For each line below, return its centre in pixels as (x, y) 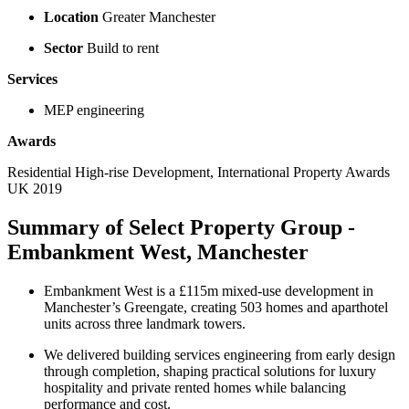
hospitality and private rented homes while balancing (195, 387)
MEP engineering (94, 110)
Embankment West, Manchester (158, 252)
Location (71, 16)
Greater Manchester (157, 16)
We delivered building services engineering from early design (220, 354)
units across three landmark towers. (145, 323)
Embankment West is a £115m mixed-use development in (209, 290)
